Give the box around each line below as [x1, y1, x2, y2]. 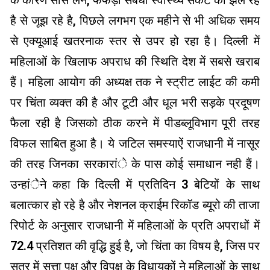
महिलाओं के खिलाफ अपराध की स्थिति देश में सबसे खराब [10, 54, 260, 69]
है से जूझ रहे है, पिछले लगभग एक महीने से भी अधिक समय [10, 13, 260, 28]
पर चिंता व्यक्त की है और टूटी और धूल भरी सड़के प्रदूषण [10, 95, 260, 110]
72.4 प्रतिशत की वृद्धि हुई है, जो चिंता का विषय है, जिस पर [10, 239, 260, 254]
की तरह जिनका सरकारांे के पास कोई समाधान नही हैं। [10, 157, 260, 172]
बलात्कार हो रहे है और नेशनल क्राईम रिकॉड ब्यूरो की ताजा [10, 198, 260, 213]
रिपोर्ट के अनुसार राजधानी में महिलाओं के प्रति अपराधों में [10, 218, 260, 233]
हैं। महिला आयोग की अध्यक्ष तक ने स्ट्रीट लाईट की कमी [10, 75, 260, 90]
